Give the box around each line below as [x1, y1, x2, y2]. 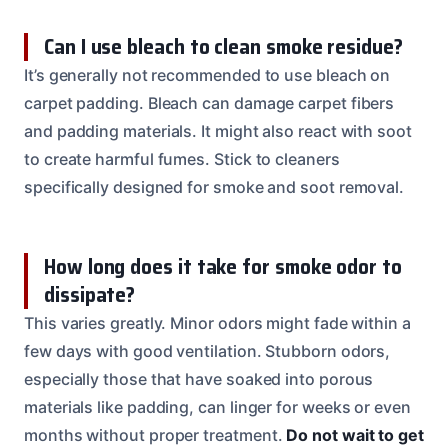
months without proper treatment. [24, 424, 287, 445]
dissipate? [44, 277, 136, 311]
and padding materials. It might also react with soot [24, 120, 412, 141]
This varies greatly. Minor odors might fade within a [24, 312, 411, 333]
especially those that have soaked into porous [24, 368, 374, 389]
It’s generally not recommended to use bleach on [24, 64, 391, 85]
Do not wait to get [286, 424, 424, 445]
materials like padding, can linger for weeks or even [24, 396, 411, 417]
